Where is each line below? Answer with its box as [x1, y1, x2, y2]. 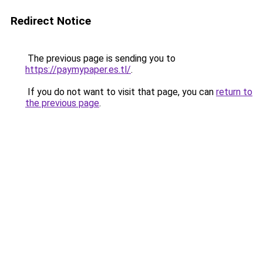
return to [216, 86, 252, 97]
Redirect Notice [11, 14, 91, 28]
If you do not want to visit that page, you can [25, 86, 216, 97]
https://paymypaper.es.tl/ [25, 64, 131, 75]
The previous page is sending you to [25, 53, 176, 64]
